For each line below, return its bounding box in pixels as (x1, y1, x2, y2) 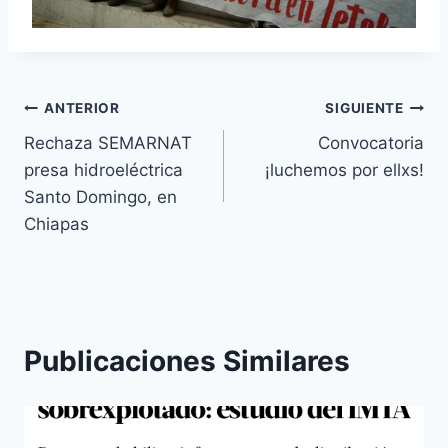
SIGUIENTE (325, 100, 404, 117)
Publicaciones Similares (24, 343, 350, 378)
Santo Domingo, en (24, 186, 177, 207)
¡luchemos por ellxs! (265, 159, 424, 180)
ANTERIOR (44, 100, 120, 117)
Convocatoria (318, 132, 424, 153)
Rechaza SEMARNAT (24, 132, 192, 153)
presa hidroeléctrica (24, 159, 183, 180)
